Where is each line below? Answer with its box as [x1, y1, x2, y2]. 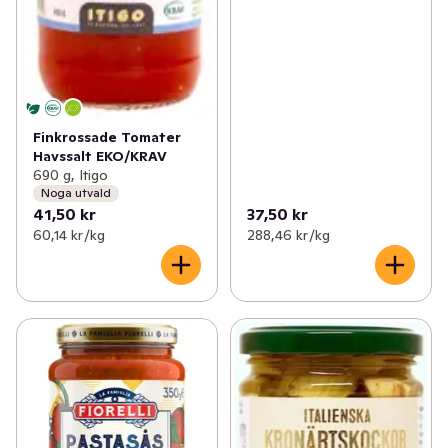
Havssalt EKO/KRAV [33, 146, 167, 165]
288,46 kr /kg [246, 225, 330, 244]
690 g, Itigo [33, 165, 108, 184]
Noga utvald [41, 185, 111, 201]
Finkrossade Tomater [33, 127, 181, 146]
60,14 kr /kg [33, 225, 105, 244]
